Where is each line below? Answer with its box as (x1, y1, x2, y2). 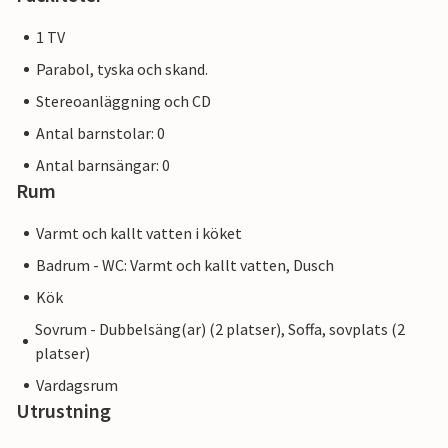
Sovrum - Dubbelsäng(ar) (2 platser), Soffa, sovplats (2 (34, 319, 405, 340)
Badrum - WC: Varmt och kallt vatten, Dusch (36, 255, 334, 276)
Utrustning (16, 398, 111, 424)
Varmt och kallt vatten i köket (36, 223, 242, 244)
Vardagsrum (36, 375, 118, 396)
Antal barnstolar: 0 (36, 123, 165, 144)
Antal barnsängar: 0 (36, 155, 170, 176)
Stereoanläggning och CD (36, 91, 211, 112)
